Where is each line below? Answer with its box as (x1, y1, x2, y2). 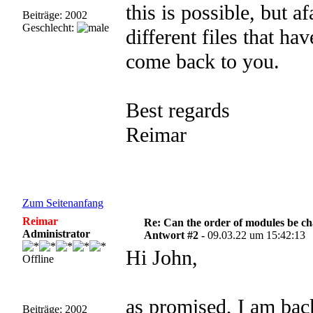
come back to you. (125, 50, 279, 73)
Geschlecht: (22, 22, 77, 34)
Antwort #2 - (144, 229, 208, 241)
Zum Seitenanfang (22, 197, 103, 209)
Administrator (22, 228, 90, 240)
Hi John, (125, 246, 198, 270)
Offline (22, 253, 54, 265)
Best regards (125, 99, 230, 122)
